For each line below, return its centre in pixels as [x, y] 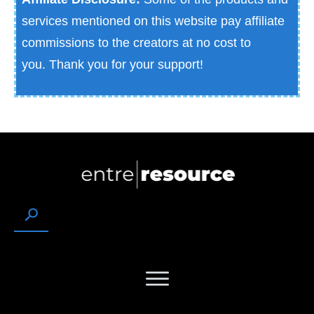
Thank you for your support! [126, 64]
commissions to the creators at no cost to [136, 42]
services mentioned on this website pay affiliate [153, 21]
